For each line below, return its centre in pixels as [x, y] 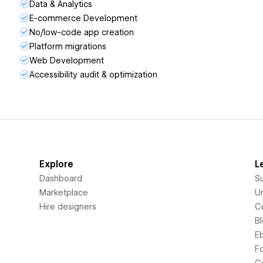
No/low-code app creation [82, 32]
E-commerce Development [83, 18]
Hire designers [68, 207]
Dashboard [61, 178]
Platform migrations [68, 46]
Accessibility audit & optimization [93, 75]
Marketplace [64, 193]
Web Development [67, 60]
